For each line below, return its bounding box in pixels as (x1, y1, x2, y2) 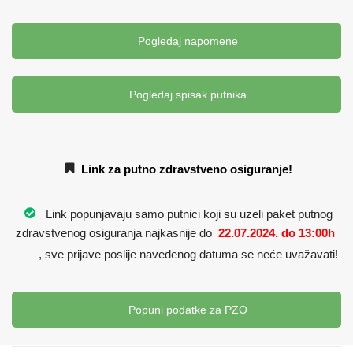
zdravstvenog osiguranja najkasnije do (15, 225, 215, 240)
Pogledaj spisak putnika (125, 88, 247, 102)
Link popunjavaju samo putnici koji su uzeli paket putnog (39, 206, 333, 221)
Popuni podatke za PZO (124, 303, 247, 316)
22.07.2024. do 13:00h (214, 225, 338, 240)
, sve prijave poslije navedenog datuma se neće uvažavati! (39, 247, 338, 261)
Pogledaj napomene (134, 35, 238, 48)
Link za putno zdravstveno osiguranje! (80, 162, 292, 176)
